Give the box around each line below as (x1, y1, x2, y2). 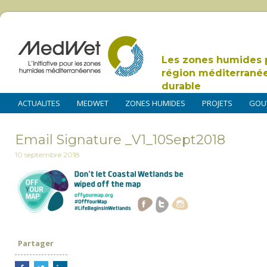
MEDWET (77, 98, 108, 108)
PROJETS (202, 98, 232, 108)
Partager (18, 238, 54, 249)
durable (162, 80, 201, 92)
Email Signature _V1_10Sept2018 (15, 132, 225, 148)
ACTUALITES (18, 98, 60, 108)
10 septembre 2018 (15, 150, 80, 160)
